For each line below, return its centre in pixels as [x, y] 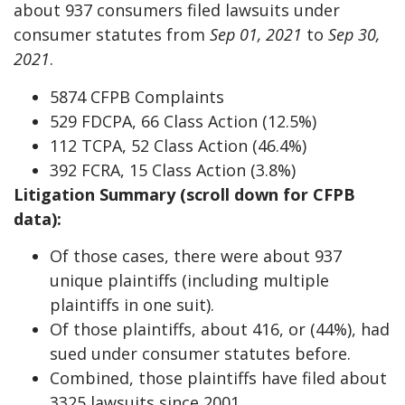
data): [38, 218]
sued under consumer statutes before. [200, 353]
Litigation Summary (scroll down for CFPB [184, 194]
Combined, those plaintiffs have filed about [218, 377]
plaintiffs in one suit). [132, 304]
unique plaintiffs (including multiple [189, 280]
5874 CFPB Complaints [137, 96]
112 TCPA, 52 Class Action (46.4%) [178, 145]
